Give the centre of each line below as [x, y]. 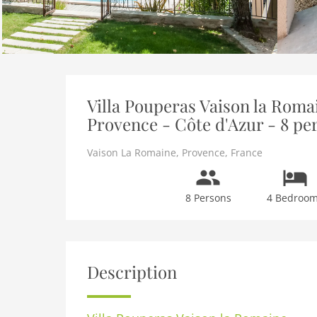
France [247, 152]
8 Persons [208, 198]
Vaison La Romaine [132, 152]
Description [132, 272]
